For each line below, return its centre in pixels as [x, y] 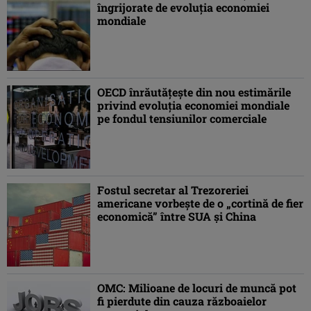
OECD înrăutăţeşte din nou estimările [194, 92]
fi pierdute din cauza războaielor [182, 301]
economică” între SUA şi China [177, 217]
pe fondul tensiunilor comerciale [182, 119]
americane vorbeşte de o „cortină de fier [200, 203]
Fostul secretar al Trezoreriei [173, 190]
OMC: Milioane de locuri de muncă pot [197, 288]
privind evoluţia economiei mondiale [193, 106]
